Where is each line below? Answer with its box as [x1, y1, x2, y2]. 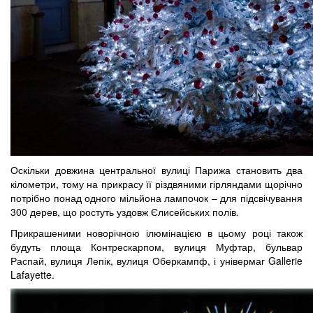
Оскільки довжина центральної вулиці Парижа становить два [10, 162, 303, 177]
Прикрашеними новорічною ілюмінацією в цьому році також [10, 225, 303, 240]
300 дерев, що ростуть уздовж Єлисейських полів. [10, 204, 239, 219]
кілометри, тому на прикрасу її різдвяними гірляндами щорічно [10, 176, 303, 191]
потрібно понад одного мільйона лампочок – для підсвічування [10, 190, 303, 205]
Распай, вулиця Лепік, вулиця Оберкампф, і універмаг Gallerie [10, 253, 303, 268]
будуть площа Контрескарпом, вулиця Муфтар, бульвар [10, 239, 303, 254]
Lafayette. [10, 267, 54, 282]
